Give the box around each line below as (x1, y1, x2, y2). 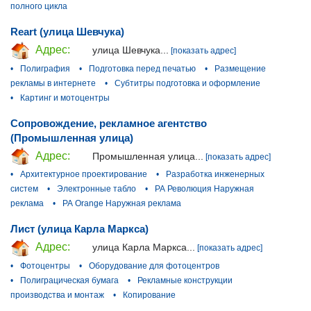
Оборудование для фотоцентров (89, 261, 219, 271)
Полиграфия (20, 63, 70, 74)
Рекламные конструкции (137, 276, 233, 286)
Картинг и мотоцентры (20, 92, 110, 103)
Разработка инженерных (166, 169, 264, 180)
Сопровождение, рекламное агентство (10, 117, 207, 129)
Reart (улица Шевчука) (10, 25, 124, 37)
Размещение (215, 63, 266, 74)
